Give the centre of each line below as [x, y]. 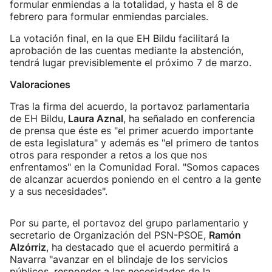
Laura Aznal [94, 118]
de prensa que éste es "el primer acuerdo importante [131, 131]
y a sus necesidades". [59, 191]
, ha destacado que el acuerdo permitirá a [142, 247]
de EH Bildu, [38, 118]
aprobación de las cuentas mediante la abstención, [127, 50]
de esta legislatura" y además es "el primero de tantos [134, 143]
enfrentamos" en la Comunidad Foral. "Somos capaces [134, 167]
